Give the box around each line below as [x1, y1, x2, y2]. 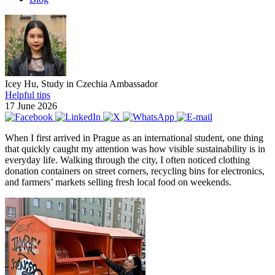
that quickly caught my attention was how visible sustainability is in [5, 143, 265, 154]
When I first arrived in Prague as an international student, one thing [5, 132, 263, 143]
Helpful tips [5, 89, 50, 100]
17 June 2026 [5, 100, 57, 111]
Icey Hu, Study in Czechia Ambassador [5, 78, 158, 89]
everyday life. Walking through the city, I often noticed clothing [5, 154, 250, 165]
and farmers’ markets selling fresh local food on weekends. [5, 176, 231, 187]
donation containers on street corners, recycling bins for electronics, [5, 165, 265, 176]
